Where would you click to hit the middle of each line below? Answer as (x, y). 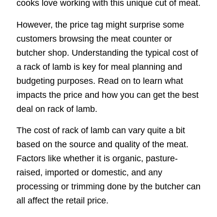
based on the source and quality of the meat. (102, 144)
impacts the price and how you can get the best (107, 95)
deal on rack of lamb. (57, 109)
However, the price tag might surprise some (100, 24)
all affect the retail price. (62, 200)
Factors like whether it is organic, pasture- (97, 158)
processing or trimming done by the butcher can (108, 186)
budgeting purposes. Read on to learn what (100, 81)
